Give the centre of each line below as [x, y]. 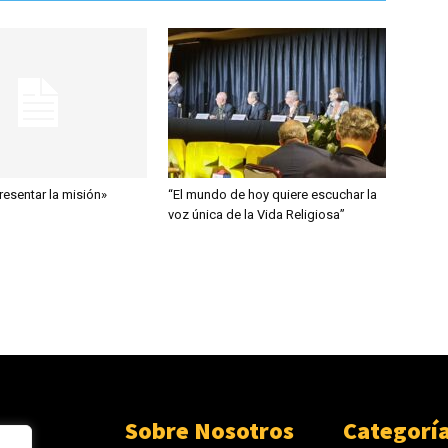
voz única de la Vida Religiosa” [256, 214]
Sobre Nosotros [210, 430]
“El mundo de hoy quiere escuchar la [272, 194]
